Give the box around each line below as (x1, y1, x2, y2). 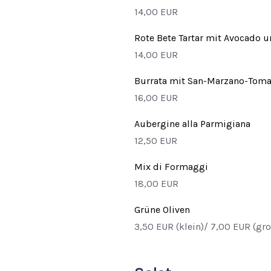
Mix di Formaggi (134, 160, 208, 172)
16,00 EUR (134, 91, 178, 103)
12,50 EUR (134, 134, 177, 146)
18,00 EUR (134, 177, 178, 189)
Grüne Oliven (134, 203, 190, 215)
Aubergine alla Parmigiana (134, 117, 250, 129)
